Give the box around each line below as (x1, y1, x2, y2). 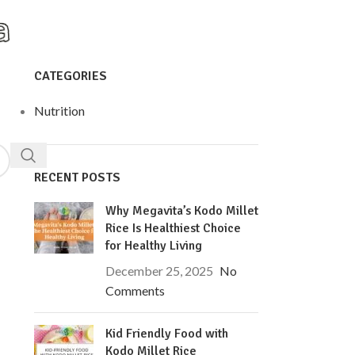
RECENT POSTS (33, 170, 120, 185)
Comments (105, 283, 165, 298)
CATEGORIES (33, 68, 107, 84)
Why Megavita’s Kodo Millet (105, 203, 258, 219)
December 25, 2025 (105, 263, 213, 278)
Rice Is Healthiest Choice (105, 220, 241, 236)
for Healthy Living (105, 238, 202, 254)
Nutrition (33, 103, 85, 118)
